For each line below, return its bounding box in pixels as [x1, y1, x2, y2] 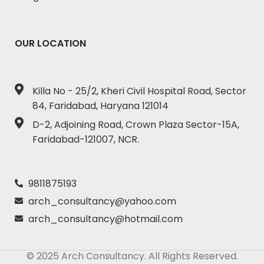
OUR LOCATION [15, 36, 86, 50]
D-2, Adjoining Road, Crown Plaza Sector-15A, [32, 117, 239, 131]
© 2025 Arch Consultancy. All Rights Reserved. [26, 249, 238, 263]
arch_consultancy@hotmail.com [28, 212, 183, 226]
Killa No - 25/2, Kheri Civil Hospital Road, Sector [32, 84, 246, 98]
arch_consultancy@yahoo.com [28, 194, 176, 208]
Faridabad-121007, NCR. [32, 132, 139, 146]
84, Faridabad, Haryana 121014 [32, 98, 169, 113]
